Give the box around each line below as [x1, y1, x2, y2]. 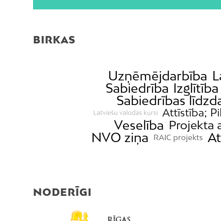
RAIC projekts [153, 133, 203, 142]
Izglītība [173, 80, 219, 96]
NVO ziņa [91, 130, 149, 146]
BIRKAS [33, 34, 75, 46]
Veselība [114, 117, 164, 133]
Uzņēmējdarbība [108, 68, 208, 84]
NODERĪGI [33, 186, 92, 198]
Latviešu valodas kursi [93, 109, 158, 116]
